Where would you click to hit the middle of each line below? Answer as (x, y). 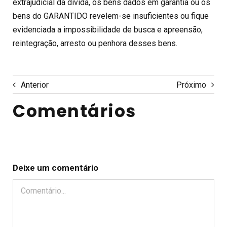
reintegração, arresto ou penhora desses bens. (95, 43)
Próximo (191, 85)
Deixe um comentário (55, 168)
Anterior (35, 85)
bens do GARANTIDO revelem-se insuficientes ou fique (111, 16)
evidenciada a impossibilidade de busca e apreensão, (108, 30)
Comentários (74, 111)
